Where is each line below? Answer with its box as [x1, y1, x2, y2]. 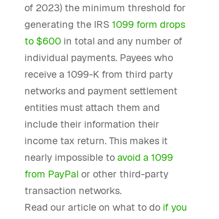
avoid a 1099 [117, 151, 173, 164]
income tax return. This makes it [24, 134, 168, 147]
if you [163, 201, 187, 214]
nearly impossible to [24, 151, 117, 164]
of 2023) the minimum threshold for [24, 1, 186, 14]
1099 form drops [112, 18, 185, 31]
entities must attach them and [24, 101, 160, 114]
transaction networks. [24, 184, 122, 197]
